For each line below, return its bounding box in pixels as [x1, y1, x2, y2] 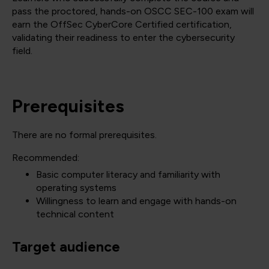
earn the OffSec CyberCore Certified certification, [12, 19, 232, 30]
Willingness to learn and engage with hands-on [36, 195, 237, 207]
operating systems [36, 182, 116, 193]
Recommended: [12, 152, 79, 163]
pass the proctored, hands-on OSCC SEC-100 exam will [12, 5, 254, 17]
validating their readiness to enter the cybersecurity [12, 32, 235, 43]
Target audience [12, 238, 120, 255]
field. [12, 45, 32, 56]
